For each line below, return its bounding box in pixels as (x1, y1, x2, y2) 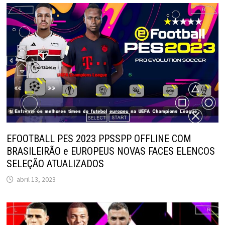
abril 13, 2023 (16, 174, 56, 184)
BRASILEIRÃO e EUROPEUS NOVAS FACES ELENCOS (6, 145, 215, 157)
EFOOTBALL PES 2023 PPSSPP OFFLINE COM (6, 132, 191, 145)
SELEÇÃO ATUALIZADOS (6, 157, 104, 170)
